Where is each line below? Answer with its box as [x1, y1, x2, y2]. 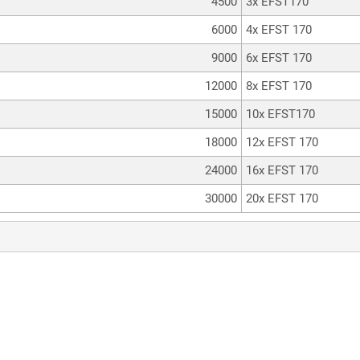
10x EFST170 [246, 106, 315, 121]
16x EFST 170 [246, 162, 318, 178]
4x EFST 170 [246, 22, 312, 37]
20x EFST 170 [246, 190, 318, 206]
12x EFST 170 [246, 134, 318, 149]
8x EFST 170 [246, 78, 312, 93]
